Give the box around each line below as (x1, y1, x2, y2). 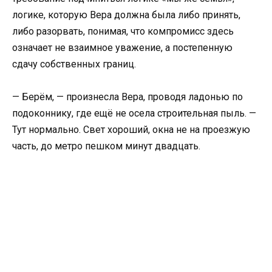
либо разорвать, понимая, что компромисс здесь (12, 25, 234, 37)
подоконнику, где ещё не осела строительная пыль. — (12, 107, 256, 120)
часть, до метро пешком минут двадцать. (12, 140, 200, 152)
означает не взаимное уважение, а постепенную (12, 42, 233, 53)
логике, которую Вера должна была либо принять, (12, 9, 240, 21)
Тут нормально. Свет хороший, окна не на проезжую (12, 124, 250, 136)
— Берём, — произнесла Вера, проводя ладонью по (12, 91, 243, 103)
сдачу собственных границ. (12, 58, 136, 70)
